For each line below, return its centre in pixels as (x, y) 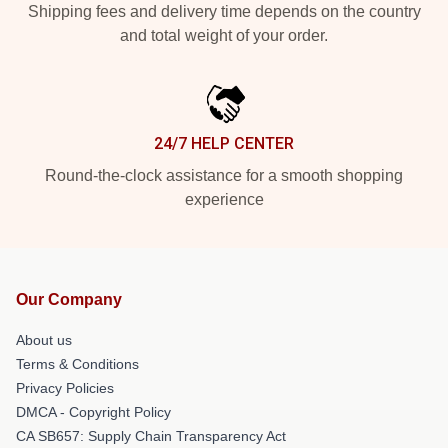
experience (224, 199)
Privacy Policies (65, 387)
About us (44, 339)
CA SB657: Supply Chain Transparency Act (151, 435)
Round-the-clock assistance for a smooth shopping (224, 175)
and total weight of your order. (224, 35)
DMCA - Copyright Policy (93, 411)
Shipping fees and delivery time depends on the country (224, 11)
